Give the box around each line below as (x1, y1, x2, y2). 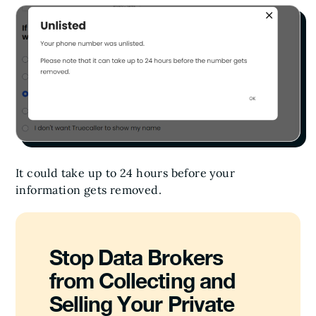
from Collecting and (49, 267, 235, 293)
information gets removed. (16, 182, 162, 197)
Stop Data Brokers (49, 244, 223, 270)
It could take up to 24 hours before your (16, 165, 235, 180)
